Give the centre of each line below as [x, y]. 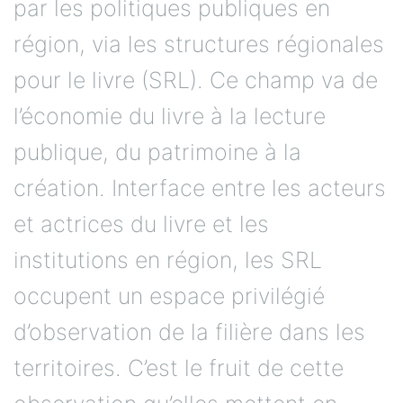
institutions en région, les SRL [168, 260]
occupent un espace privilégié [169, 296]
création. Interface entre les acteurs [200, 188]
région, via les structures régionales [199, 44]
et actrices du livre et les [141, 224]
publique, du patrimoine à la [157, 152]
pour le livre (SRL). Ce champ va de [196, 80]
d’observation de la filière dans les [189, 331]
